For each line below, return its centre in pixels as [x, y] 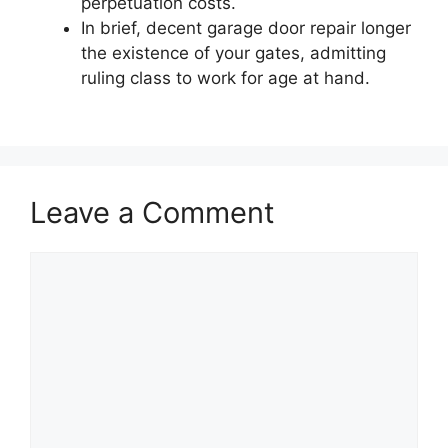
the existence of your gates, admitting [233, 52]
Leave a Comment [152, 212]
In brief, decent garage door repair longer [246, 27]
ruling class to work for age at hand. [225, 77]
